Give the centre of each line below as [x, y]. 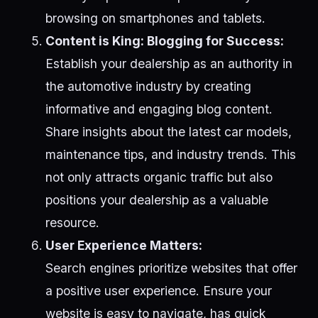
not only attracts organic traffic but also [159, 177]
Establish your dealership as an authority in [169, 64]
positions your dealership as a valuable [157, 200]
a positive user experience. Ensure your [159, 291]
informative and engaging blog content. [159, 109]
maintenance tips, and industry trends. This [171, 155]
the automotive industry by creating [148, 87]
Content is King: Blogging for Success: [165, 41]
